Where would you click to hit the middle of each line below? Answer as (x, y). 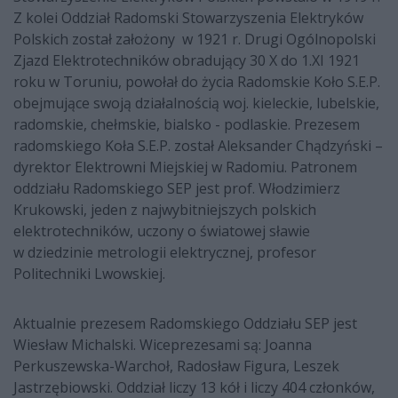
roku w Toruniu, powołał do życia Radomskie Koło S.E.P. (197, 82)
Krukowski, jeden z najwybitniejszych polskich (165, 210)
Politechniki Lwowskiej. (91, 274)
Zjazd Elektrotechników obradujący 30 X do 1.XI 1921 (187, 61)
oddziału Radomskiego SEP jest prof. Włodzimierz (177, 189)
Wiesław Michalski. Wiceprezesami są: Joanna (163, 345)
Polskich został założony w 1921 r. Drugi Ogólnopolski (195, 40)
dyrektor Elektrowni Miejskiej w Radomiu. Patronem (185, 167)
